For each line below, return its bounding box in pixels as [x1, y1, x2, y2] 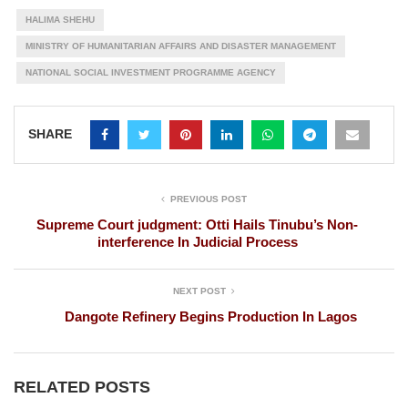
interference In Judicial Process [97, 234, 298, 250]
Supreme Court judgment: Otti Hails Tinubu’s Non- [36, 217, 358, 233]
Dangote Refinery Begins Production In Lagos [65, 309, 357, 325]
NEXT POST [173, 286, 226, 297]
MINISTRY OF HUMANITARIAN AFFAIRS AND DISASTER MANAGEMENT [25, 41, 336, 52]
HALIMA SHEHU [25, 15, 95, 25]
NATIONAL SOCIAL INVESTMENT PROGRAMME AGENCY [25, 67, 276, 78]
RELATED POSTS [14, 378, 150, 397]
